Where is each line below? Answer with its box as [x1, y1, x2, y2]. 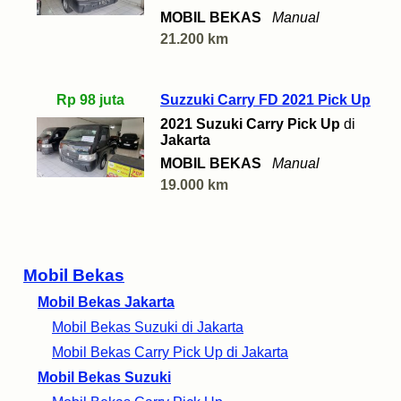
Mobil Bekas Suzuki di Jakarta [52, 320, 243, 336]
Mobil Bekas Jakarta [38, 294, 175, 311]
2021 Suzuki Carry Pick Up [160, 116, 340, 132]
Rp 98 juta [56, 92, 124, 108]
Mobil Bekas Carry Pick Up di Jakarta [52, 345, 288, 361]
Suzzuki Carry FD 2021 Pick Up [160, 92, 371, 108]
